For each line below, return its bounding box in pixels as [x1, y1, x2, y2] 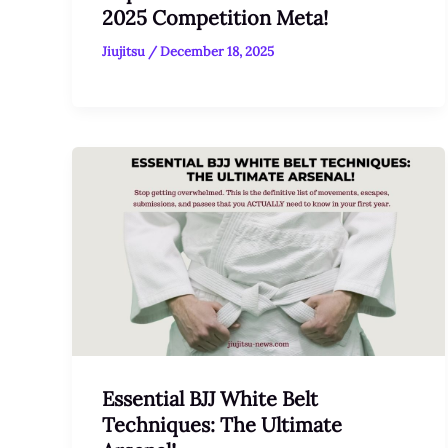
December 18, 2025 [160, 43, 274, 61]
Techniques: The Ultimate [102, 411, 342, 437]
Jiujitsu [102, 43, 148, 61]
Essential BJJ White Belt [102, 385, 318, 411]
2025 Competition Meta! [102, 5, 328, 31]
